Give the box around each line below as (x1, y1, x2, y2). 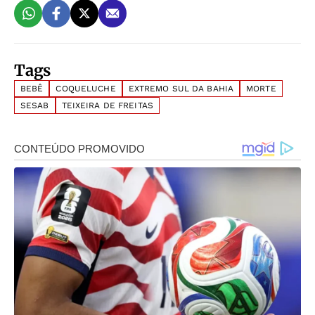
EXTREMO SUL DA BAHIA (128, 83, 234, 94)
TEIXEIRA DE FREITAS (61, 100, 153, 110)
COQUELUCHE (56, 83, 116, 94)
